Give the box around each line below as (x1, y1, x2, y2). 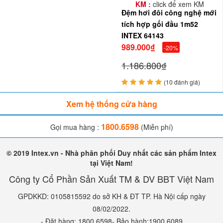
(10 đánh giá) (164, 77, 200, 86)
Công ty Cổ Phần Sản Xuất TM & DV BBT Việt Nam (9, 172, 214, 185)
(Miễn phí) (138, 121, 173, 132)
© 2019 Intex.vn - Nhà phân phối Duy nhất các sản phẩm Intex (6, 147, 217, 158)
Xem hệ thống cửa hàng (66, 98, 157, 110)
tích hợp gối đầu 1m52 (121, 18, 198, 29)
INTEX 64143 (121, 30, 164, 40)
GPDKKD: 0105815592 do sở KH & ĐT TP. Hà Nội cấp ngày (17, 191, 206, 201)
